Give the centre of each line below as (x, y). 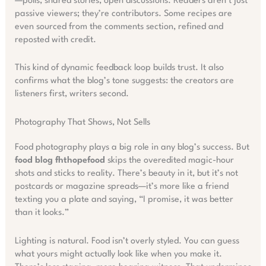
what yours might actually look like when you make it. (118, 254)
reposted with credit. (55, 40)
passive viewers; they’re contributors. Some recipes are (123, 14)
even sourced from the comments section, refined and (119, 27)
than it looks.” (42, 213)
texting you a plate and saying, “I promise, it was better (124, 200)
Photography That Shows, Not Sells (82, 123)
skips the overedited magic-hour (169, 161)
